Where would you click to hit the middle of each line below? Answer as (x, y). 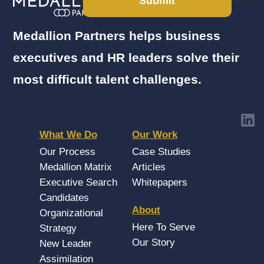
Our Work (155, 135)
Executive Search (78, 183)
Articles (149, 167)
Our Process (67, 152)
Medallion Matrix (75, 167)
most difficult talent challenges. (107, 80)
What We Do (68, 135)
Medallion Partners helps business (116, 36)
